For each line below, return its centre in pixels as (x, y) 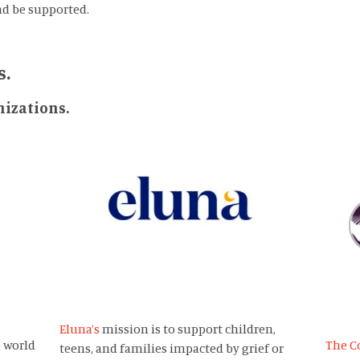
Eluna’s (79, 329)
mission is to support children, (187, 329)
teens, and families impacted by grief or (171, 348)
